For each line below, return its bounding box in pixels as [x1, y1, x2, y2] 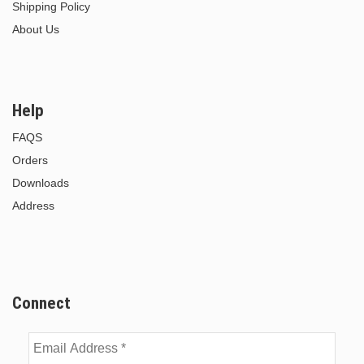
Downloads [12, 175, 69, 189]
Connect [12, 292, 71, 313]
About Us [12, 22, 59, 36]
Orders [12, 153, 48, 167]
